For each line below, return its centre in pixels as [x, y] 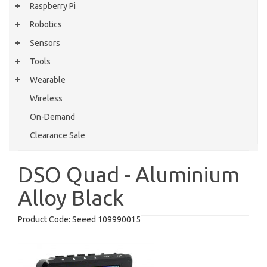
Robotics [46, 24]
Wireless [46, 98]
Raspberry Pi [53, 6]
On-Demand [52, 117]
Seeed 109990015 [105, 219]
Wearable [48, 80]
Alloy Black [71, 198]
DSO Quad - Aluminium [129, 174]
